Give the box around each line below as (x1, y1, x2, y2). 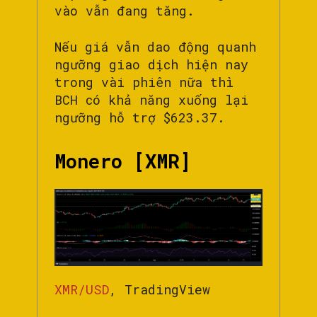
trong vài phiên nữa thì (54, 73, 234, 91)
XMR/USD (54, 281, 109, 298)
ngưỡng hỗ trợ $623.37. (54, 108, 233, 126)
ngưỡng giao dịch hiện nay (54, 55, 248, 73)
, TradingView (109, 281, 210, 298)
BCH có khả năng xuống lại (54, 91, 248, 108)
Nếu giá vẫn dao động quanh (54, 38, 256, 55)
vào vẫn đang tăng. (54, 1, 202, 19)
